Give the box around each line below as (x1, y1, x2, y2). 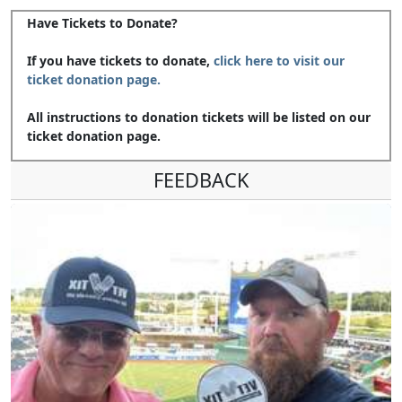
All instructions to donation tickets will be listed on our (27, 108, 371, 126)
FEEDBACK (153, 166, 249, 193)
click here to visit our (214, 51, 345, 69)
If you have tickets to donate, (27, 51, 214, 69)
